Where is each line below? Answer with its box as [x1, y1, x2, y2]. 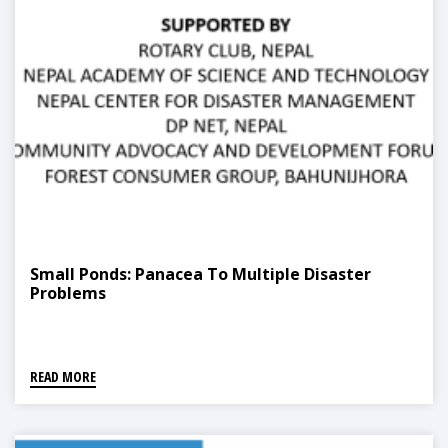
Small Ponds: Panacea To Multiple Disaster [30, 263, 371, 286]
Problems [30, 282, 106, 305]
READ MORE [30, 367, 96, 387]
